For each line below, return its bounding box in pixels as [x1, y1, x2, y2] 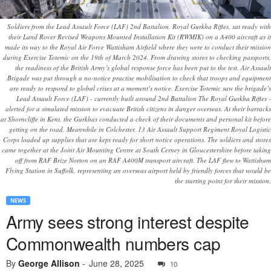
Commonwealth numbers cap [6, 231, 221, 256]
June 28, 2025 [89, 257, 144, 270]
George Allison [18, 257, 80, 270]
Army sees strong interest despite [6, 209, 249, 234]
